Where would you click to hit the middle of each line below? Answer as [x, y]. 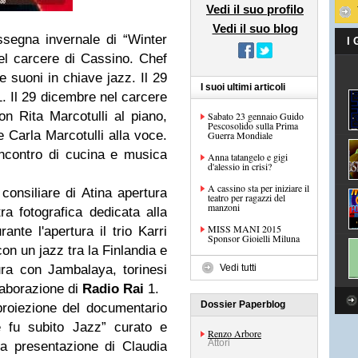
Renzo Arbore [235, 333]
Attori [219, 343]
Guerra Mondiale [240, 135]
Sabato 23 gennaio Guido [256, 116]
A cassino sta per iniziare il [259, 188]
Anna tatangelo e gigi [248, 157]
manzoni [224, 207]
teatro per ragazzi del [247, 197]
